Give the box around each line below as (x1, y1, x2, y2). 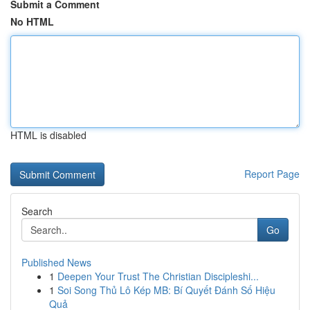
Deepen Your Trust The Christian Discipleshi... (57, 269, 259, 283)
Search (21, 204, 53, 218)
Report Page (244, 167, 300, 181)
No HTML (10, 15, 54, 28)
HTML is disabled (10, 128, 86, 142)
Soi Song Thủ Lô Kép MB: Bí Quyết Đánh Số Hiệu (57, 283, 275, 297)
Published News (21, 255, 91, 269)
